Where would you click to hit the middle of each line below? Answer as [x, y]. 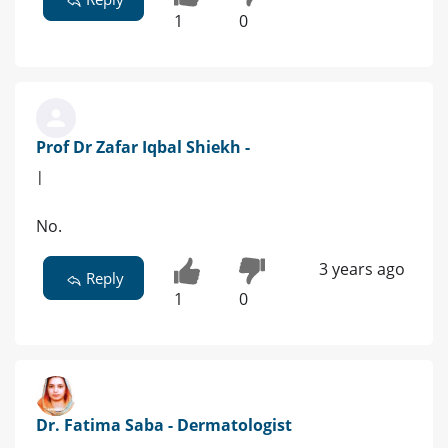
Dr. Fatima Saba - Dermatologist [164, 425]
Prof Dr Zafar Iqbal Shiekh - [143, 146]
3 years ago [361, 268]
